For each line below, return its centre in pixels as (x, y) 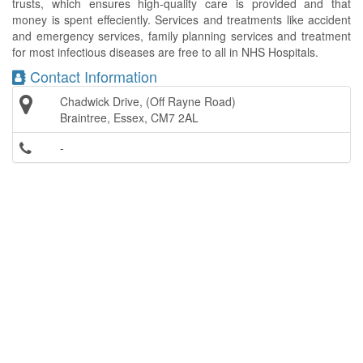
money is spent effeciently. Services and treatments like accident (181, 19)
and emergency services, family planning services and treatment (181, 36)
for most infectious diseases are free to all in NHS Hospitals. (165, 52)
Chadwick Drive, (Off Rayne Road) (148, 101)
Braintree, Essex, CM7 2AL (129, 117)
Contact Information (92, 76)
